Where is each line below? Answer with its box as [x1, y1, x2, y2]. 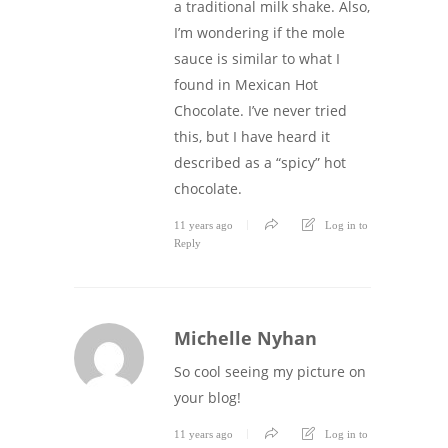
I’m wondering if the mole [174, 23, 345, 43]
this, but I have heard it [174, 127, 330, 147]
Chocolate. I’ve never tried [174, 101, 347, 121]
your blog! [174, 388, 241, 408]
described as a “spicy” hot [174, 153, 346, 173]
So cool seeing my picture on [174, 362, 366, 382]
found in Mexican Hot [174, 75, 318, 95]
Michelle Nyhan [174, 326, 317, 351]
